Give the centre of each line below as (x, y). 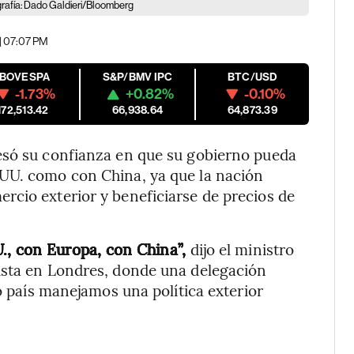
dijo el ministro (240, 249)
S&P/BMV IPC (137, 77)
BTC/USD (252, 77)
